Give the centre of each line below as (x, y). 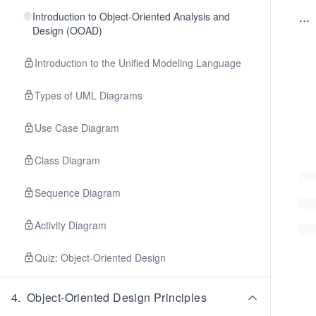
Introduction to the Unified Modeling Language (138, 63)
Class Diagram (67, 160)
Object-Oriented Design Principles (117, 297)
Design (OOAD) (67, 30)
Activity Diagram (71, 225)
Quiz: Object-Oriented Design (100, 257)
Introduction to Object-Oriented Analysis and (131, 16)
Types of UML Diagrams (89, 95)
